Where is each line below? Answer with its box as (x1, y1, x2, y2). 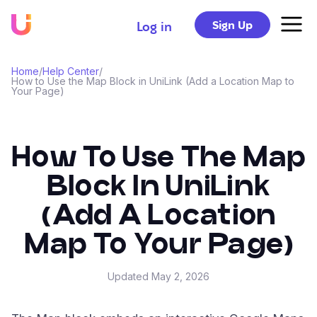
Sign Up (212, 19, 253, 31)
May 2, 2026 (151, 270, 209, 282)
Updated (108, 270, 151, 282)
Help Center (42, 65, 99, 77)
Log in (137, 19, 172, 33)
